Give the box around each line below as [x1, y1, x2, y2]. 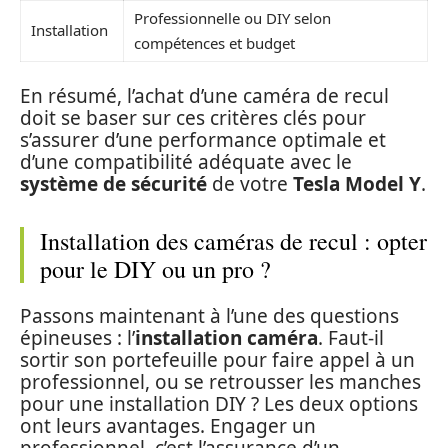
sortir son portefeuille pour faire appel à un [20, 347, 415, 374]
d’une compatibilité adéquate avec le [20, 148, 352, 175]
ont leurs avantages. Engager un [20, 413, 316, 440]
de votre [207, 170, 293, 197]
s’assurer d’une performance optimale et [20, 126, 386, 153]
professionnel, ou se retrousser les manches [20, 369, 421, 396]
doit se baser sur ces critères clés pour [20, 104, 366, 131]
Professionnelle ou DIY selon [134, 8, 331, 29]
